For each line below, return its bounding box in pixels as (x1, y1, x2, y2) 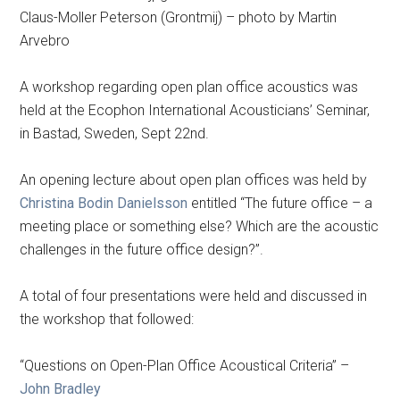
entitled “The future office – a (187, 194, 373, 212)
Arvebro (20, 31, 71, 49)
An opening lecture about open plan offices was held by (20, 171, 368, 188)
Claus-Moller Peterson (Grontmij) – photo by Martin (20, 8, 337, 26)
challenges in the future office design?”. (20, 240, 264, 258)
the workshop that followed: (20, 310, 195, 328)
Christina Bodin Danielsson (20, 194, 188, 212)
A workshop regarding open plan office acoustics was (20, 78, 359, 96)
